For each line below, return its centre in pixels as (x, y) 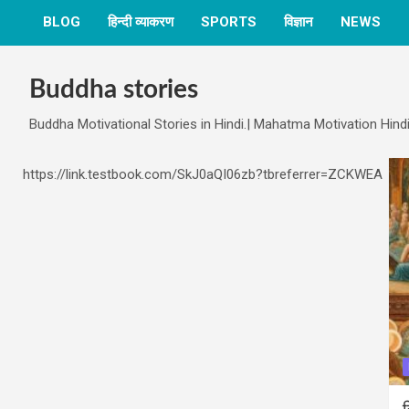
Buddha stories (114, 89)
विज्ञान (299, 22)
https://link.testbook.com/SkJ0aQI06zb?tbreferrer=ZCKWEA (203, 174)
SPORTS (229, 22)
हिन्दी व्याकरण (141, 22)
